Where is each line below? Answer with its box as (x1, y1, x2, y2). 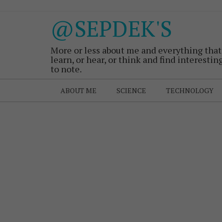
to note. (51, 63, 82, 75)
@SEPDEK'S (51, 13, 172, 43)
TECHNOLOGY (166, 86, 214, 95)
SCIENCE (116, 86, 146, 95)
